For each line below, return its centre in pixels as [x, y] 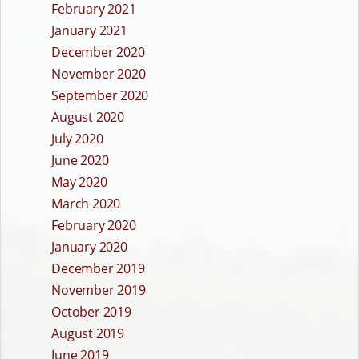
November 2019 [99, 290]
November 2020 [99, 74]
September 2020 [100, 96]
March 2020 [86, 204]
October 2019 [91, 312]
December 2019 [98, 269]
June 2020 [80, 161]
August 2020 [88, 117]
